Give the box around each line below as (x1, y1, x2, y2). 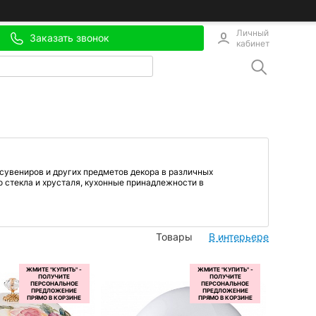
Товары (156, 231, 193, 243)
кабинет (236, 37, 269, 49)
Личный (236, 27, 269, 38)
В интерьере (209, 231, 269, 243)
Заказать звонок (30, 31, 109, 44)
